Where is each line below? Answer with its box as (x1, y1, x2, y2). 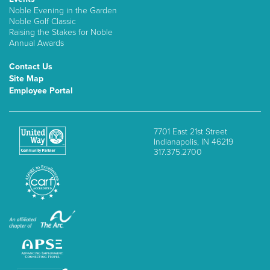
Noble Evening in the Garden (9, 5, 117, 16)
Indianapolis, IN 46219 (154, 137, 233, 147)
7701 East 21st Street (154, 127, 227, 137)
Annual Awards (9, 38, 64, 48)
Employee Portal (9, 86, 73, 96)
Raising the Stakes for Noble (9, 27, 113, 37)
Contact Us (9, 61, 52, 72)
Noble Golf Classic (9, 16, 76, 27)
